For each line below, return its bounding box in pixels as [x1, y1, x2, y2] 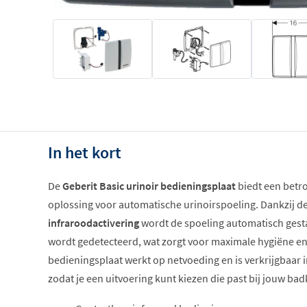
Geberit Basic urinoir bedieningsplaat [62, 179, 236, 193]
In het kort [48, 142, 121, 164]
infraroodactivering [48, 216, 139, 230]
